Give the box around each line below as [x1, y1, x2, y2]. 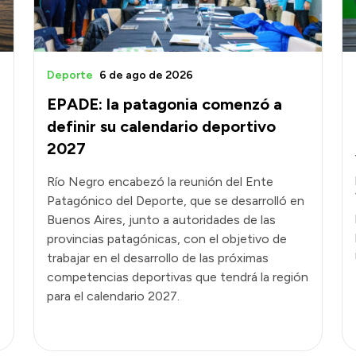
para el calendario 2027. [47, 288, 180, 304]
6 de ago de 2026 [99, 68, 193, 82]
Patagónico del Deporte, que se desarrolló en [47, 192, 304, 208]
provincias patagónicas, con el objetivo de [47, 230, 287, 246]
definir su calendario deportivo [47, 116, 276, 136]
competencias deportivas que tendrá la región [47, 269, 308, 284]
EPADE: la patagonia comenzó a [47, 94, 282, 114]
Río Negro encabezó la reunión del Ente [47, 173, 273, 189]
